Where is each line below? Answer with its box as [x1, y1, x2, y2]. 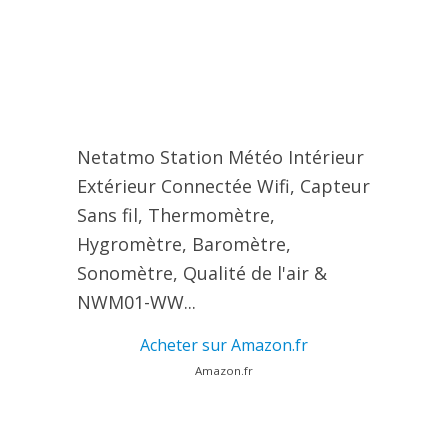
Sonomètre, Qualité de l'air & [76, 261, 327, 286]
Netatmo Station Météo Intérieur [76, 145, 364, 170]
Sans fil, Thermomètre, [76, 203, 275, 228]
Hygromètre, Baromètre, [76, 232, 291, 257]
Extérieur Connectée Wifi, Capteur [76, 174, 370, 199]
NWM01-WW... [76, 290, 196, 315]
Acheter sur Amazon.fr [140, 334, 308, 357]
